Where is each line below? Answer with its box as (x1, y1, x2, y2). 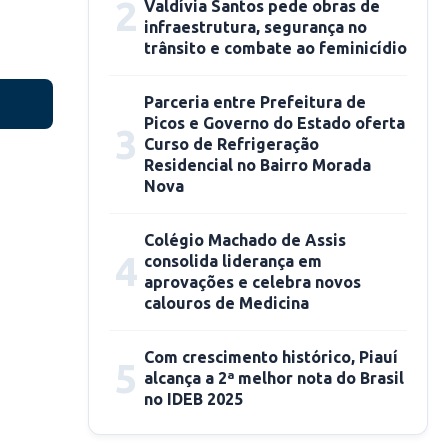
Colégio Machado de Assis (144, 231, 346, 249)
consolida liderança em (144, 252, 322, 270)
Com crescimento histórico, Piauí (144, 348, 398, 366)
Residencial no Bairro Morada (144, 156, 371, 174)
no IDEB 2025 (144, 390, 243, 408)
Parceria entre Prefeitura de (144, 93, 366, 111)
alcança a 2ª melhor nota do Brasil (144, 369, 404, 387)
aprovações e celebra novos (144, 273, 361, 291)
